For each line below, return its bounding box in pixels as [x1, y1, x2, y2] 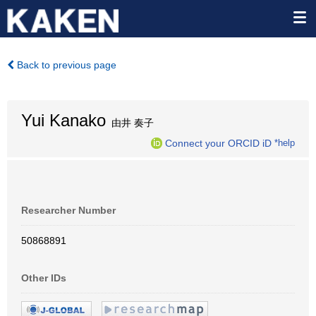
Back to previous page [14, 59, 116, 71]
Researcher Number [21, 205, 116, 216]
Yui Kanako [21, 111, 106, 130]
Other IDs [21, 272, 66, 284]
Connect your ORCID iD [165, 137, 272, 149]
